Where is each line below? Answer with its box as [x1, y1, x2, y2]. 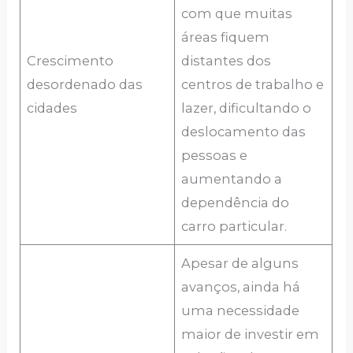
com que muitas [181, 6, 293, 22]
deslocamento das [181, 124, 307, 140]
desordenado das [27, 76, 143, 93]
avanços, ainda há [181, 279, 301, 295]
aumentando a [181, 171, 283, 188]
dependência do [181, 195, 290, 211]
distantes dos [181, 53, 272, 69]
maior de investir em [181, 326, 320, 343]
